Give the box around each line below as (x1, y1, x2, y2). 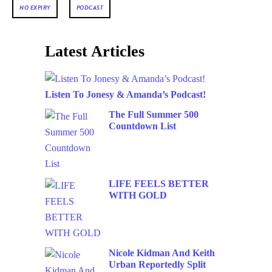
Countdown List (109, 120, 176, 131)
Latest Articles (45, 42, 144, 61)
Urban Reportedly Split (109, 259, 206, 270)
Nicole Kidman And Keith (109, 247, 215, 258)
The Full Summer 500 (109, 109, 199, 120)
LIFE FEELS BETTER (109, 178, 209, 189)
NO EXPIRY (19, 3, 50, 13)
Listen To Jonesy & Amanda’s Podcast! (45, 89, 206, 100)
